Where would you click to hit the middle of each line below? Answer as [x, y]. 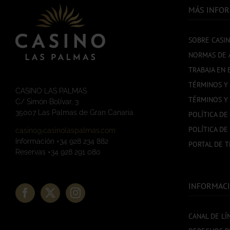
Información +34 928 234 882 [62, 141]
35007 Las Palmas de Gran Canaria [74, 113]
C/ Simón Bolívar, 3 [47, 102]
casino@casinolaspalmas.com [65, 131]
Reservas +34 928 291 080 [58, 152]
